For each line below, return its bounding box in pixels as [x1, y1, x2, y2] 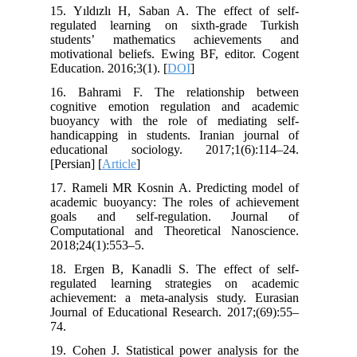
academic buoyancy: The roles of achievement [58, 195, 307, 210]
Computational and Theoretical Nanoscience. [58, 224, 307, 238]
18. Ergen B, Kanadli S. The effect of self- [58, 262, 307, 277]
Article [110, 157, 145, 171]
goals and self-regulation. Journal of [58, 210, 307, 224]
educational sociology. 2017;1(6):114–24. [58, 143, 307, 157]
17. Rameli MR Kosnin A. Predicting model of [58, 181, 307, 195]
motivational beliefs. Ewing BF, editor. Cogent [58, 47, 307, 61]
